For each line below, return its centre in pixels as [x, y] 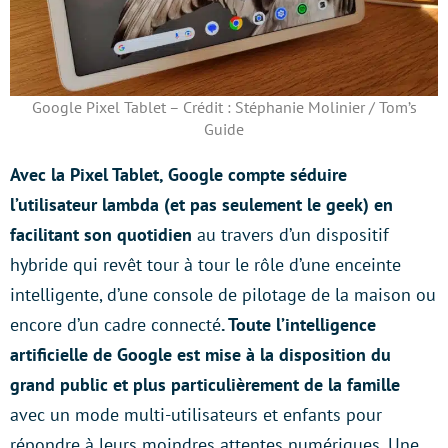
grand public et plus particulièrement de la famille [205, 384]
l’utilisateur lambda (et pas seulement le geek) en [201, 204]
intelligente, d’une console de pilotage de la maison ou [223, 294]
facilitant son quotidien [101, 234]
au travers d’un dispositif [290, 234]
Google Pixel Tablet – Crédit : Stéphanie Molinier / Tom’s [224, 106]
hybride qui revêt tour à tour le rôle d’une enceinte [205, 264]
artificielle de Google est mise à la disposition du [200, 354]
